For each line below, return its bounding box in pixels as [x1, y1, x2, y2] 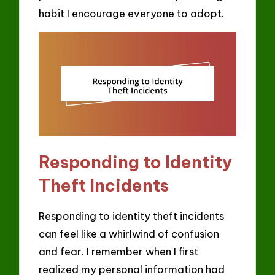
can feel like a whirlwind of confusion [39, 227, 220, 241]
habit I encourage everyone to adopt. [39, 7, 225, 20]
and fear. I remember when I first [39, 245, 199, 258]
